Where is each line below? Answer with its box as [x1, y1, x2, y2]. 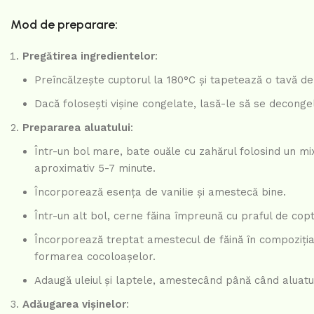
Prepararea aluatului [22, 121, 130, 135]
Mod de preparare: [11, 17, 118, 33]
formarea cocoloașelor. [34, 250, 156, 264]
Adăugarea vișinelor [22, 298, 126, 311]
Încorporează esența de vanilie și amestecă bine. [34, 186, 286, 199]
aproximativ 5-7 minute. [34, 162, 156, 175]
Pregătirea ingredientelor [22, 50, 155, 63]
